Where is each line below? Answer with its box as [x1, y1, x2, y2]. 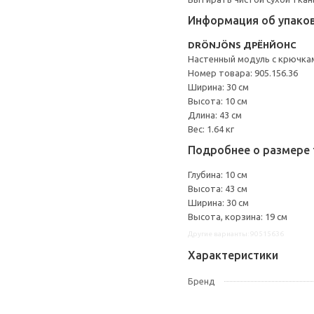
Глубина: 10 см [188, 170, 247, 179]
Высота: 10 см [188, 96, 247, 106]
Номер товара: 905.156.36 [188, 68, 298, 78]
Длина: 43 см [188, 110, 242, 120]
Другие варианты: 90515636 [188, 230, 284, 238]
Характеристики [188, 249, 278, 261]
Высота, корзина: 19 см [188, 212, 287, 221]
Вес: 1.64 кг [188, 124, 234, 134]
